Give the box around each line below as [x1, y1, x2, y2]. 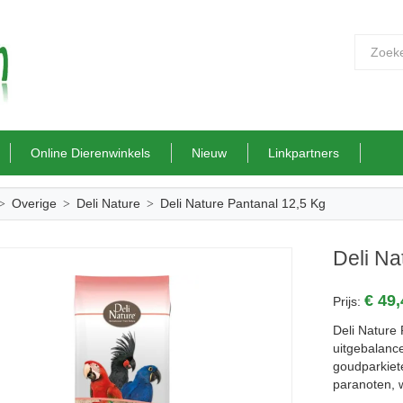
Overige [11, 196, 57, 210]
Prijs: [333, 294, 365, 309]
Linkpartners [268, 146, 339, 160]
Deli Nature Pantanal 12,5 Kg [159, 196, 326, 210]
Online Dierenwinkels [31, 146, 150, 160]
